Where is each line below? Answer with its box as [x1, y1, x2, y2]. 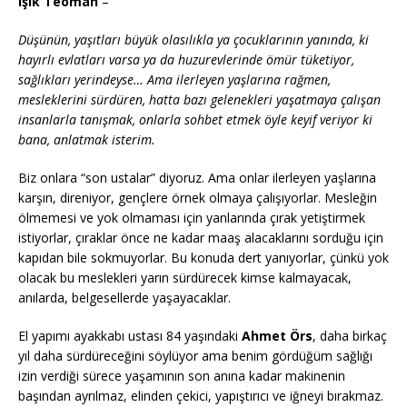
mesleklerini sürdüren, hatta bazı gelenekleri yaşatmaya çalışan [18, 91, 381, 109]
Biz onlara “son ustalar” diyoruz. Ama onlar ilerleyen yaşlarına [18, 169, 376, 187]
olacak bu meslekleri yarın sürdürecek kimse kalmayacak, [18, 269, 352, 287]
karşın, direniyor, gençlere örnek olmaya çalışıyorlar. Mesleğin [18, 189, 377, 207]
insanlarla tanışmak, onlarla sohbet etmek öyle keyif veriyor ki [18, 111, 372, 129]
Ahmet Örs [242, 327, 313, 345]
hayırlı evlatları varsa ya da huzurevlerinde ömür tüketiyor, [18, 51, 354, 69]
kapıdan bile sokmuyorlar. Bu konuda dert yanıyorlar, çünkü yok [18, 249, 389, 267]
